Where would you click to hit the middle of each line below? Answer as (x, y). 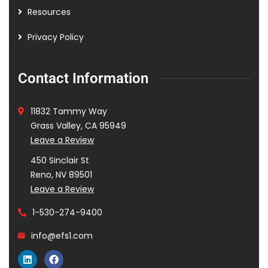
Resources (49, 12)
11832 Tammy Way (69, 111)
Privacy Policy (56, 37)
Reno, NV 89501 (61, 175)
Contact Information (83, 78)
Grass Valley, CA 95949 (78, 126)
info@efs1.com (62, 236)
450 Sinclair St (60, 160)
